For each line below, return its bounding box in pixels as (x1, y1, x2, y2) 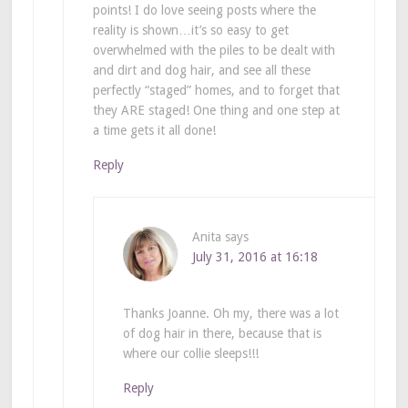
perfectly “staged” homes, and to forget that (92, 82, 340, 97)
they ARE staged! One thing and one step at (92, 102, 340, 117)
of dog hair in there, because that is (122, 325, 321, 341)
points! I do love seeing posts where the (92, 2, 316, 17)
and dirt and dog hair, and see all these (92, 62, 311, 77)
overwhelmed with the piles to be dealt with (92, 42, 335, 57)
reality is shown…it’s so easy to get (92, 22, 289, 37)
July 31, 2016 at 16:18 (191, 249, 318, 264)
